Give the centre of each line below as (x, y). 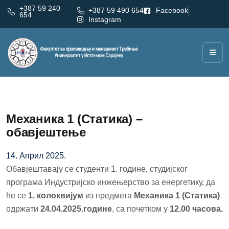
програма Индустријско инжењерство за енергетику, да (111, 182)
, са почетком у (141, 209)
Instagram (105, 19)
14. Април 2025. (36, 156)
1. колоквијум (55, 196)
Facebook (172, 10)
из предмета (109, 196)
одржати (23, 209)
